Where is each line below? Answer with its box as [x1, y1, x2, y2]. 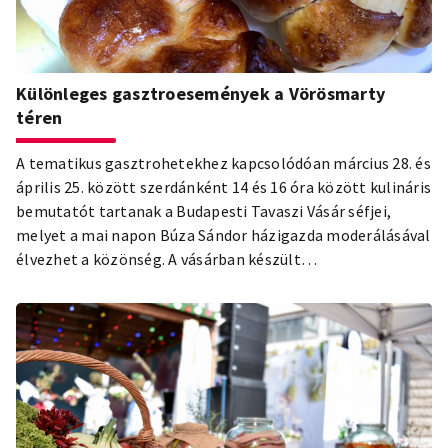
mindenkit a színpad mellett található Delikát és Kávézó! [16, 296, 422, 317]
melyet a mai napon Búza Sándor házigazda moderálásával [16, 224, 431, 245]
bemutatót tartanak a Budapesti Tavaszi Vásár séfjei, [16, 200, 391, 221]
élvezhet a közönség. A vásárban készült [16, 248, 301, 269]
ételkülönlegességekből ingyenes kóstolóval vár [16, 272, 360, 293]
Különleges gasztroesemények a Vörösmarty [16, 81, 385, 105]
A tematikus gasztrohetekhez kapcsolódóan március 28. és [16, 152, 431, 173]
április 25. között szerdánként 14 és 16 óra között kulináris [16, 176, 431, 197]
